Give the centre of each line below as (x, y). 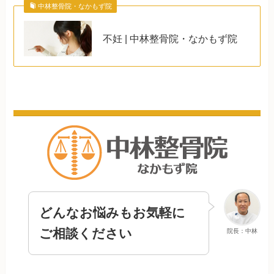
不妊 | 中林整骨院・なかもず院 (170, 38)
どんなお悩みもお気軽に (113, 213)
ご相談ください (86, 234)
